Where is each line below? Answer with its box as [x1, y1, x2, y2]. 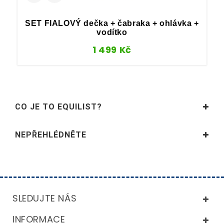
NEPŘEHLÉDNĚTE [15, 129, 86, 139]
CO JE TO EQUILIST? [15, 101, 102, 111]
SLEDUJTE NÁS [12, 191, 77, 204]
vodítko [96, 28, 127, 37]
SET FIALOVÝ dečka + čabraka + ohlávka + [25, 19, 199, 28]
